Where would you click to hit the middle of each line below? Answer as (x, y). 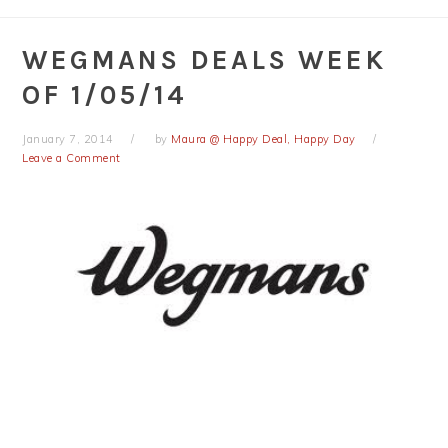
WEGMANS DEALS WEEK (204, 60)
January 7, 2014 (68, 139)
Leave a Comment (71, 158)
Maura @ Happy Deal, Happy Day (263, 139)
